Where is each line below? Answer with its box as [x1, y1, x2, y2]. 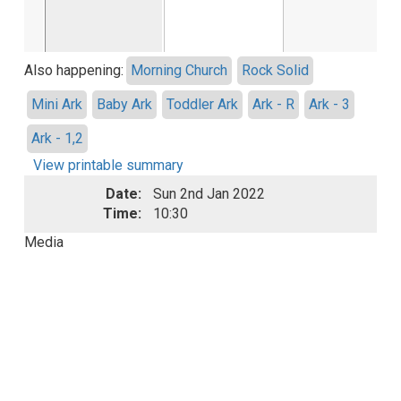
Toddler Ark [166, 96, 239, 114]
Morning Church [131, 62, 228, 80]
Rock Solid [242, 62, 310, 80]
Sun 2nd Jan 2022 [153, 185, 266, 203]
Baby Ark [97, 96, 153, 114]
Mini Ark [31, 96, 83, 114]
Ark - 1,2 [31, 130, 84, 148]
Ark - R [252, 96, 295, 114]
